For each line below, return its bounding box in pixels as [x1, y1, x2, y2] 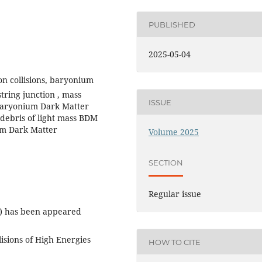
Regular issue [149, 188, 202, 200]
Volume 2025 [149, 126, 199, 138]
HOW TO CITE [149, 237, 201, 247]
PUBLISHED [149, 19, 196, 29]
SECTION [149, 157, 184, 167]
